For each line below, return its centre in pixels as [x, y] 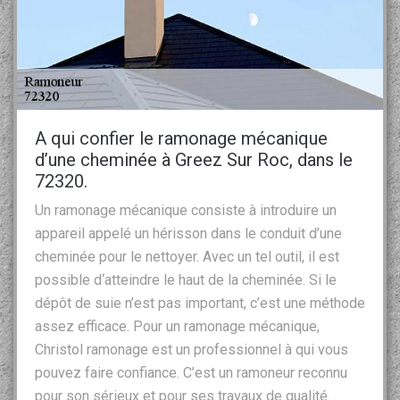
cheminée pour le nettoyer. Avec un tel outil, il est [187, 256]
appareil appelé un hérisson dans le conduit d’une [188, 233]
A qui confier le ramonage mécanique [181, 138]
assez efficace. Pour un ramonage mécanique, [177, 326]
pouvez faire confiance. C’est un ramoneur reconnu [191, 372]
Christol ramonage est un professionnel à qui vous [192, 349]
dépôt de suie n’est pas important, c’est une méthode [200, 303]
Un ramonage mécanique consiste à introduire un [186, 210]
